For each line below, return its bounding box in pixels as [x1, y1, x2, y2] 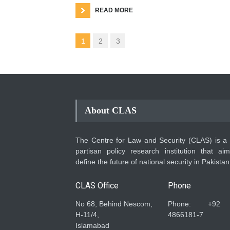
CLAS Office [75, 180, 119, 190]
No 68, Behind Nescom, [75, 199, 152, 208]
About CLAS [85, 105, 137, 116]
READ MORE [95, 6, 133, 14]
